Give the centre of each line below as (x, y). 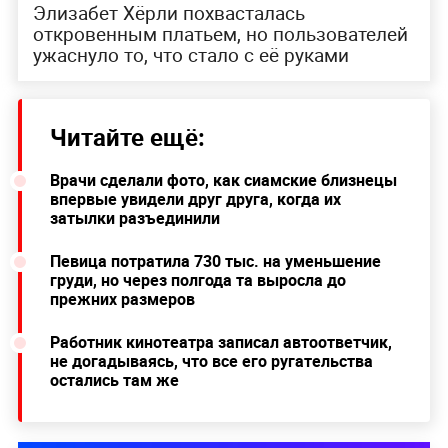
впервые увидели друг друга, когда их (195, 198)
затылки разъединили (134, 217)
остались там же (114, 379)
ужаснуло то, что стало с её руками (190, 54)
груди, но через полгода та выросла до (197, 279)
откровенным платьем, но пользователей (220, 33)
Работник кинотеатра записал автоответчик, (220, 341)
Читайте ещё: (127, 136)
